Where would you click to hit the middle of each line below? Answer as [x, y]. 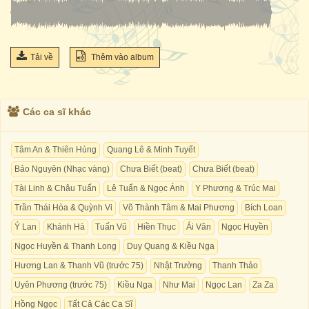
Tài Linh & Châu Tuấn [56, 188]
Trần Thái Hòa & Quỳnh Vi [63, 208]
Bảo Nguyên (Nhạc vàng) [62, 169]
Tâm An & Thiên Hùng [56, 150]
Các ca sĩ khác [57, 112]
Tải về [42, 57]
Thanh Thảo [235, 266]
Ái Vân [199, 227]
